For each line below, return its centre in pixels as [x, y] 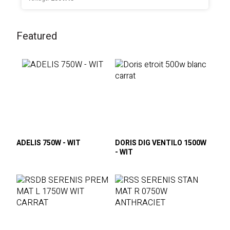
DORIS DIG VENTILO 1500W [161, 143]
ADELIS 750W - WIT [49, 143]
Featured [37, 36]
